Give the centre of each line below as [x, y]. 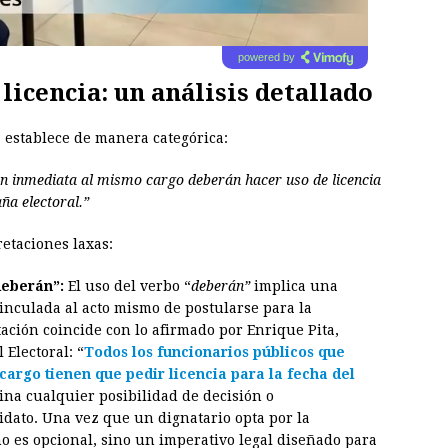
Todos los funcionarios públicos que [214, 352]
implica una [294, 286]
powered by [266, 57]
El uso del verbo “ [127, 286]
